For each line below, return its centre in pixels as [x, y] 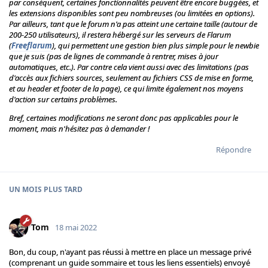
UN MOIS [25, 190]
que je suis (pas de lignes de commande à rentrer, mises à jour [114, 57]
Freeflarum [32, 46]
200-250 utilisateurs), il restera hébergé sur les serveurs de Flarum [120, 35]
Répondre [234, 150]
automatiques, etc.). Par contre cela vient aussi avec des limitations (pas [129, 67]
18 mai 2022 [76, 227]
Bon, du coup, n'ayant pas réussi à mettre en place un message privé [130, 252]
